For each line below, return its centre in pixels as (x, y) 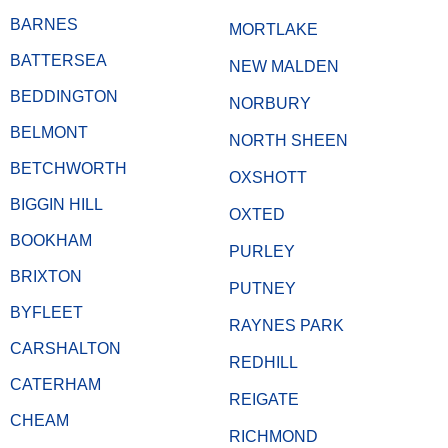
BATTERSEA (58, 61)
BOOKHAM (51, 241)
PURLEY (262, 252)
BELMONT (49, 133)
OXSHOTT (268, 178)
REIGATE (264, 400)
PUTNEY (262, 289)
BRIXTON (46, 277)
